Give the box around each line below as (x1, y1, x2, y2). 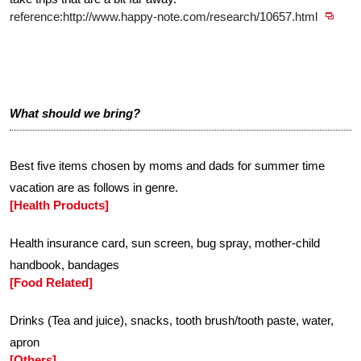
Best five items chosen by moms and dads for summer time (10, 159, 325, 172)
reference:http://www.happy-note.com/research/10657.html (10, 10, 317, 23)
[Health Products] (10, 198, 109, 212)
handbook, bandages (10, 258, 119, 272)
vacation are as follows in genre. (10, 180, 178, 194)
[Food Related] (10, 276, 93, 289)
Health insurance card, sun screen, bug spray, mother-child (10, 236, 320, 250)
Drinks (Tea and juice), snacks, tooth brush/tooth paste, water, (10, 313, 334, 327)
